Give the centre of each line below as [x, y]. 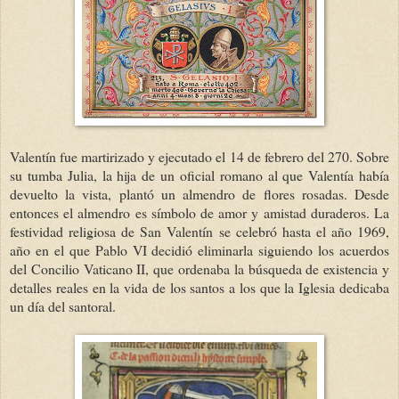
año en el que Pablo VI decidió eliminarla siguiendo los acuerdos [199, 249]
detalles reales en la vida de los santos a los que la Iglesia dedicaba [199, 287]
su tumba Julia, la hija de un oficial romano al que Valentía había [199, 175]
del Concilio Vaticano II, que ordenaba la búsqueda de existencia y [199, 268]
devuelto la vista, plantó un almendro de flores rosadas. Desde [199, 193]
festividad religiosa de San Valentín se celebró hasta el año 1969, [199, 231]
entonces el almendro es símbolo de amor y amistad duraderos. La [199, 212]
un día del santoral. [63, 305]
